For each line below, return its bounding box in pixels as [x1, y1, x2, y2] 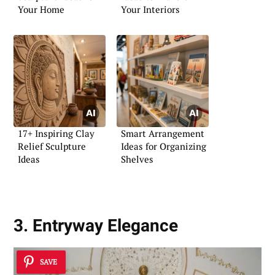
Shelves [121, 152, 153, 165]
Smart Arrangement [121, 126, 204, 139]
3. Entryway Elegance [14, 215, 178, 236]
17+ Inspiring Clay [18, 126, 95, 139]
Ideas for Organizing [121, 139, 206, 152]
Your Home [18, 3, 64, 16]
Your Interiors [121, 3, 180, 16]
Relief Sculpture [18, 139, 86, 152]
